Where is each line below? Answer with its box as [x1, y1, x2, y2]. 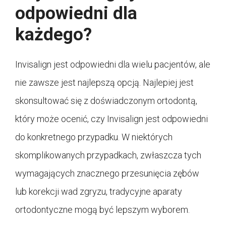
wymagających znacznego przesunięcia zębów [15, 168, 199, 179]
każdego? [15, 24, 92, 45]
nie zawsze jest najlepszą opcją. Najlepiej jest [15, 77, 194, 88]
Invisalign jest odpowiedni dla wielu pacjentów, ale [15, 59, 210, 70]
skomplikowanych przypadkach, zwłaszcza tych [15, 150, 201, 161]
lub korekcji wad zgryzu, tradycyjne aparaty [15, 186, 182, 197]
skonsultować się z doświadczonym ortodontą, [15, 95, 197, 106]
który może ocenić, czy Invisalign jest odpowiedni [15, 114, 208, 125]
